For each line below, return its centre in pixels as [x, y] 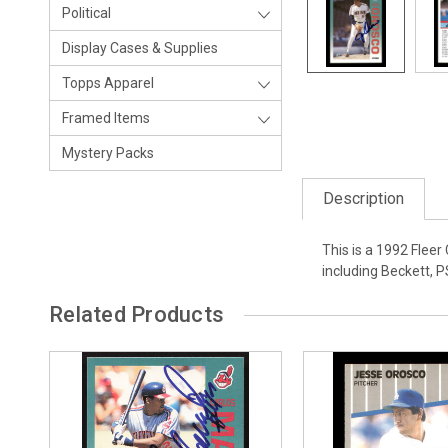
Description [364, 198]
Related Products [136, 314]
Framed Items [106, 118]
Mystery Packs [108, 153]
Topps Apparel [108, 83]
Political [86, 13]
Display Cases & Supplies [140, 48]
